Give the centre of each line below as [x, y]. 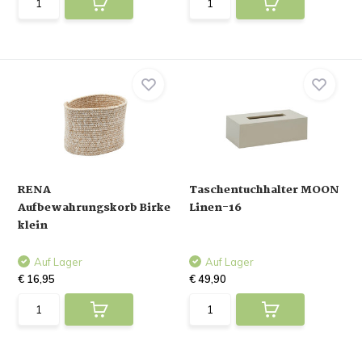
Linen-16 [215, 208]
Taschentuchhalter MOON [264, 190]
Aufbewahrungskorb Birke [95, 208]
